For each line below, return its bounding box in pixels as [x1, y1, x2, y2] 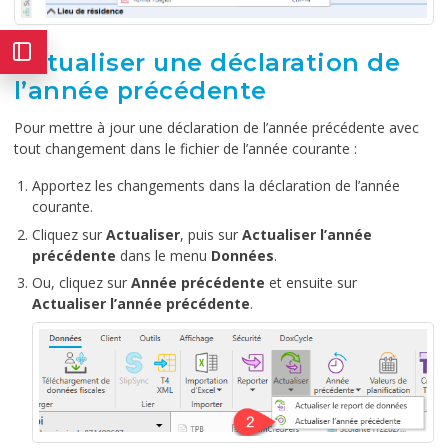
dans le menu [116, 245, 211, 265]
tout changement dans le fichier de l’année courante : [14, 139, 357, 159]
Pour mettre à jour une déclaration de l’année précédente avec [14, 118, 419, 138]
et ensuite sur [265, 272, 357, 292]
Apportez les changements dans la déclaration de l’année [32, 176, 400, 196]
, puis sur [180, 224, 242, 244]
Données [211, 245, 274, 265]
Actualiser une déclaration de [14, 48, 401, 78]
